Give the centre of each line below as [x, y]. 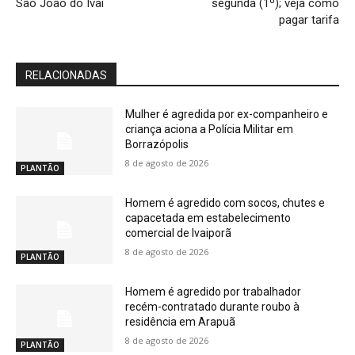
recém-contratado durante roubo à [213, 306]
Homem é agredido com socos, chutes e [225, 203]
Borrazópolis [157, 145]
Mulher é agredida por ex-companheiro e [227, 115]
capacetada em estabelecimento [208, 218]
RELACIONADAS [66, 76]
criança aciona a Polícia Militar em [210, 130]
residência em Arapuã [181, 321]
